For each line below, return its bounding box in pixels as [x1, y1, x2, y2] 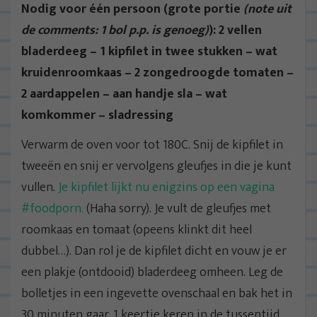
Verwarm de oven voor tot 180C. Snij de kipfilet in [21, 134, 283, 156]
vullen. [21, 176, 58, 198]
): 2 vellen [209, 19, 262, 41]
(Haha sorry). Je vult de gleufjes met [83, 197, 271, 219]
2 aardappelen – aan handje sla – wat [21, 83, 227, 105]
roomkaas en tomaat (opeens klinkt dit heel [21, 219, 252, 241]
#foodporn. [21, 197, 83, 219]
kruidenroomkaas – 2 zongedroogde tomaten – [21, 62, 294, 83]
